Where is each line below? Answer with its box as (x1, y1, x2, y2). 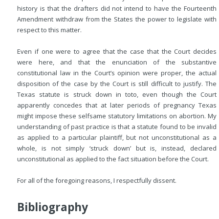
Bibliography (17, 199, 88, 215)
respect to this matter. (17, 25, 82, 34)
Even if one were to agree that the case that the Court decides (17, 47, 217, 56)
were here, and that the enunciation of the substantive (17, 58, 217, 66)
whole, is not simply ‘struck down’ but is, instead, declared (17, 144, 217, 153)
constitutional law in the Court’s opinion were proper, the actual (17, 68, 217, 77)
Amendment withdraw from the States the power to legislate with (17, 15, 217, 23)
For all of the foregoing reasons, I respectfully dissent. (17, 176, 176, 185)
